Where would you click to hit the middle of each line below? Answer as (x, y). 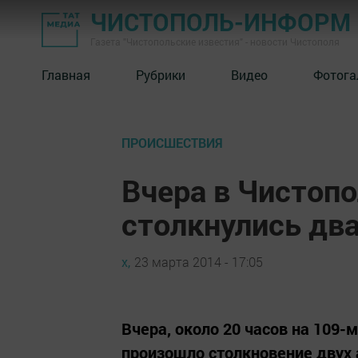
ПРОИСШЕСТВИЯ (172, 143)
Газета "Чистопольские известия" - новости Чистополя (215, 42)
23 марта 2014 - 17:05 (199, 261)
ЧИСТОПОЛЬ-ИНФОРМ (221, 22)
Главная (66, 74)
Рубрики (161, 74)
